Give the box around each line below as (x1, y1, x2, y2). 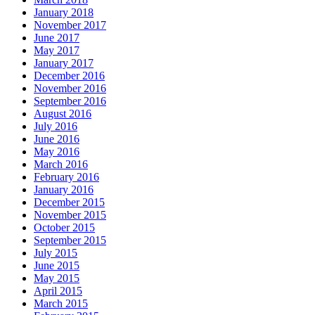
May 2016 (34, 146, 79, 158)
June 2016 (34, 133, 79, 146)
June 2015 (34, 259, 79, 272)
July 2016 (34, 120, 77, 133)
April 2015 (34, 285, 82, 297)
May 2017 (34, 44, 79, 57)
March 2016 (34, 158, 88, 171)
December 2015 (34, 196, 105, 209)
